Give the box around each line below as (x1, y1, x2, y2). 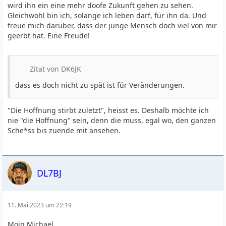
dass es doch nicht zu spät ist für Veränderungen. (15, 80, 185, 90)
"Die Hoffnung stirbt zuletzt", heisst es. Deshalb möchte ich (8, 105, 209, 115)
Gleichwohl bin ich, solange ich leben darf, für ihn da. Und (8, 11, 207, 20)
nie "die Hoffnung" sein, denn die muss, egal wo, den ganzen (8, 116, 216, 125)
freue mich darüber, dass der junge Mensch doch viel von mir (8, 21, 217, 30)
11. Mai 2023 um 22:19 (8, 201, 72, 209)
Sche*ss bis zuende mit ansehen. (8, 126, 121, 135)
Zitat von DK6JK (30, 64, 82, 74)
